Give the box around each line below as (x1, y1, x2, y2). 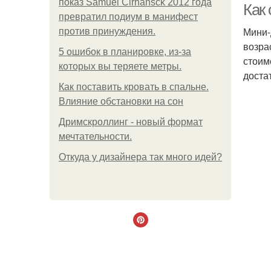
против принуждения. (59, 26, 155, 36)
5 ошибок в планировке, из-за (59, 47, 191, 57)
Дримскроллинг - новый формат (59, 117, 203, 127)
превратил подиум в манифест (59, 11, 198, 22)
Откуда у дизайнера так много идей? (59, 152, 222, 162)
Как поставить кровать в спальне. (59, 82, 209, 92)
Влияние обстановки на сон (59, 96, 183, 106)
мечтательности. (59, 131, 132, 142)
